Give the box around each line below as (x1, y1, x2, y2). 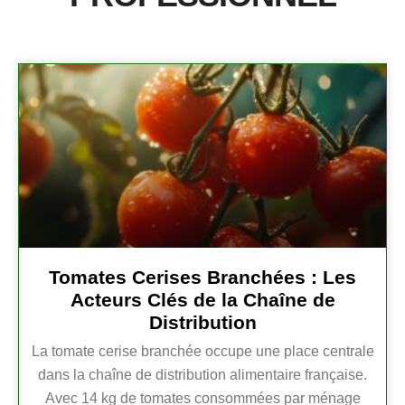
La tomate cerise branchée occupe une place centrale (31, 344, 374, 360)
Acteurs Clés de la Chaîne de (70, 289, 335, 311)
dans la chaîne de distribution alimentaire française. (38, 367, 367, 383)
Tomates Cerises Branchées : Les (49, 267, 356, 288)
